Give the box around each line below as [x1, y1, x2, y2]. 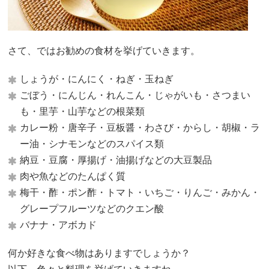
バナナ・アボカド [20, 219, 97, 230]
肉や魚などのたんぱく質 [20, 171, 126, 181]
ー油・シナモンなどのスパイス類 [20, 138, 165, 149]
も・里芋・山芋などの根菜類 [20, 106, 145, 116]
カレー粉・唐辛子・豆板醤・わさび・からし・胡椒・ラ [20, 122, 261, 133]
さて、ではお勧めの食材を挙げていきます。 [8, 45, 201, 56]
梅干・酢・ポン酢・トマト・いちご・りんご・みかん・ [20, 187, 261, 198]
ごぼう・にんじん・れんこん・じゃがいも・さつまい [20, 89, 251, 100]
